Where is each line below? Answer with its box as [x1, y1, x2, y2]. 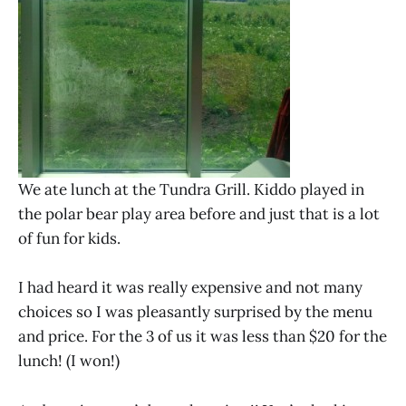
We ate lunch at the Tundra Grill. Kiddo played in [18, 179, 364, 200]
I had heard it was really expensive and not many [18, 277, 362, 298]
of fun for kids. [18, 228, 121, 249]
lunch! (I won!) [18, 351, 120, 372]
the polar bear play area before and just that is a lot [18, 204, 380, 225]
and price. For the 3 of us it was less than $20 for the [18, 326, 387, 347]
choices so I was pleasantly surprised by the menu [18, 302, 372, 323]
